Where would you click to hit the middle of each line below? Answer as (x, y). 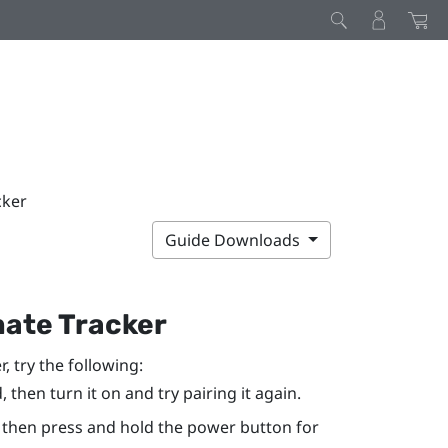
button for (277, 427)
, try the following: (74, 364)
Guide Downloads (235, 239)
